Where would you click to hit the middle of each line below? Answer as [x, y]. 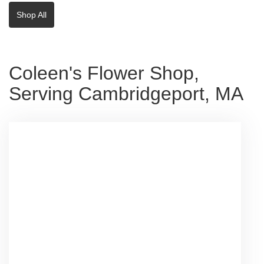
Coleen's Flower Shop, [104, 73]
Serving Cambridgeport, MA [126, 93]
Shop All [32, 14]
